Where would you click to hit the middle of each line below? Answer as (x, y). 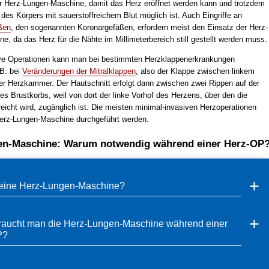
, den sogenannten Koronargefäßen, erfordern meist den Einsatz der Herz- (139, 27)
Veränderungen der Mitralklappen (79, 71)
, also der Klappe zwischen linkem (195, 71)
